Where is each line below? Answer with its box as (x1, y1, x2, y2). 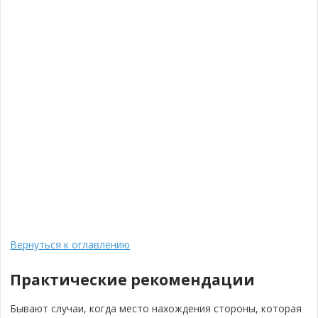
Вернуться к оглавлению (10, 238, 131, 251)
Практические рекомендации (10, 270, 256, 290)
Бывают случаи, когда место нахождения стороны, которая (10, 302, 302, 315)
